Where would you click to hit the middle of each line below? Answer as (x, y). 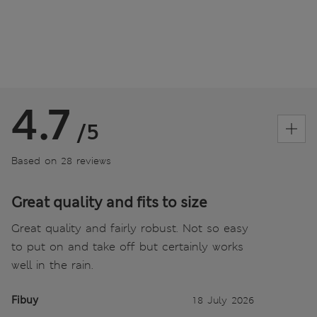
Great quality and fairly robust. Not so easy (130, 229)
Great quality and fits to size (109, 203)
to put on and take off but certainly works (127, 247)
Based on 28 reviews (61, 161)
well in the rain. (52, 265)
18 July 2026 (223, 300)
